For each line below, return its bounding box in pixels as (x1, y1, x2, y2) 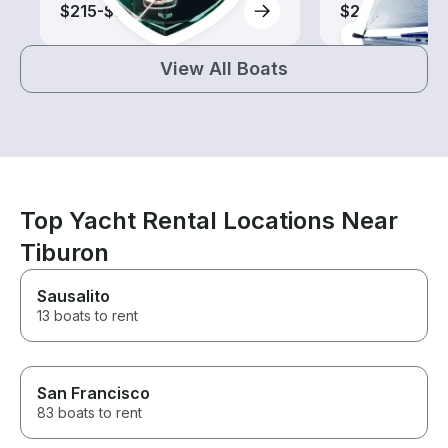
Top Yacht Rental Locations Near (20, 206, 398, 236)
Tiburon (20, 238, 109, 268)
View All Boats (160, 58, 288, 80)
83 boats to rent (37, 404, 142, 422)
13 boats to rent (37, 307, 138, 325)
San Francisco (37, 383, 150, 404)
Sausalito (37, 286, 110, 307)
